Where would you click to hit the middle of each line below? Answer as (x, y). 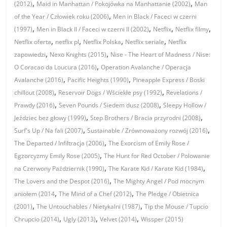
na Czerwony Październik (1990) (60, 169)
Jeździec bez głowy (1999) (50, 118)
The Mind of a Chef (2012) (96, 194)
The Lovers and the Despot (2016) (62, 181)
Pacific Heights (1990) (98, 80)
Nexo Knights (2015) (78, 55)
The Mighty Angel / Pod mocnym (159, 181)
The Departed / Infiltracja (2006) (60, 143)
